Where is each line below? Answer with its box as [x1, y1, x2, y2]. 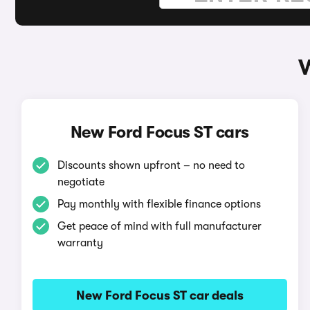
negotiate [57, 176, 104, 188]
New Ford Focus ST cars [70, 122, 249, 142]
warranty [57, 237, 103, 249]
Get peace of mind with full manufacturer [57, 220, 262, 232]
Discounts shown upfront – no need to [57, 159, 245, 172]
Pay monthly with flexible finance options [57, 198, 261, 210]
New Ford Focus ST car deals [75, 289, 244, 302]
